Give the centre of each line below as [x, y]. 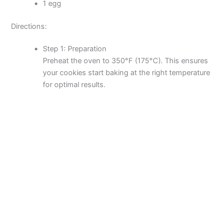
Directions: [29, 26]
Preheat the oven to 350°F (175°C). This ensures [126, 61]
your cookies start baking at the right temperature [127, 73]
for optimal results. [74, 85]
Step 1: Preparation [75, 49]
